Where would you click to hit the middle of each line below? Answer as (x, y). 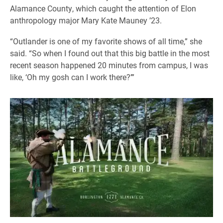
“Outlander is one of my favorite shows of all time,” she (106, 41)
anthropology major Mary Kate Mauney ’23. (86, 20)
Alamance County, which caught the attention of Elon (103, 8)
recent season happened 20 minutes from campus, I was (109, 65)
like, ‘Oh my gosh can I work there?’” (72, 77)
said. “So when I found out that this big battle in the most (110, 53)
